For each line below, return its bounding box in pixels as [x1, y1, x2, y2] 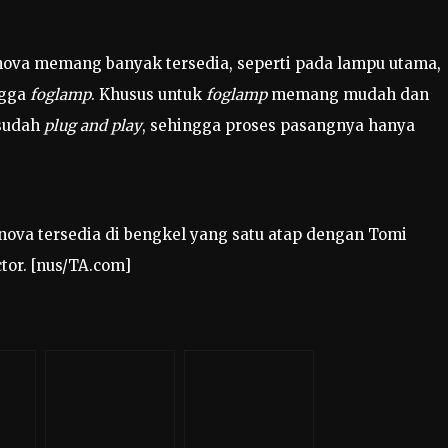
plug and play [44, 115, 142, 135]
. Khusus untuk [91, 84, 206, 104]
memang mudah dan [267, 84, 429, 104]
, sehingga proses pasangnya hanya [142, 115, 415, 135]
